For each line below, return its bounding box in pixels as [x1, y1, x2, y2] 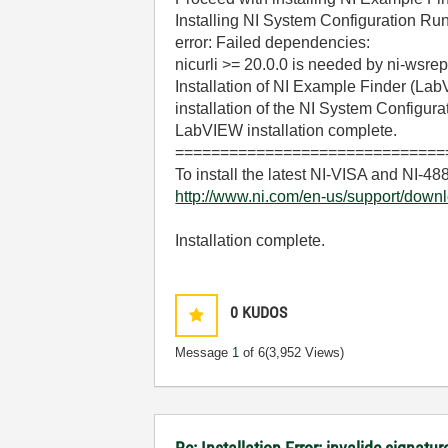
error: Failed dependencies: [175, 33, 371, 51]
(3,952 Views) [265, 344, 345, 360]
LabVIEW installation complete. [175, 121, 398, 139]
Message [175, 344, 233, 360]
